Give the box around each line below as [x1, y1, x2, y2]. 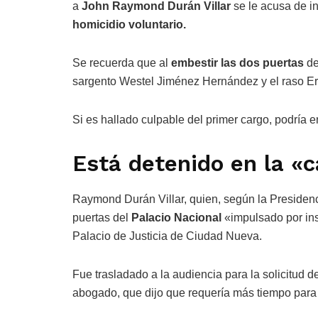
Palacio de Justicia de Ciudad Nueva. [72, 229, 262, 242]
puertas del [72, 211, 131, 224]
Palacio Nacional [131, 211, 221, 224]
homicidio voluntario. [72, 18, 189, 31]
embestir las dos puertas [168, 57, 304, 70]
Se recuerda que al [72, 57, 168, 70]
